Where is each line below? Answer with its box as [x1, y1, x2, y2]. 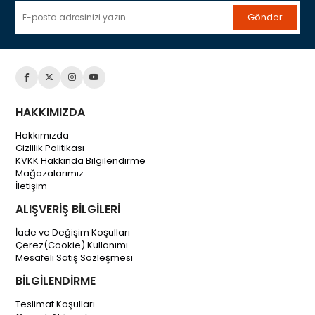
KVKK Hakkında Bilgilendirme [15, 153, 146, 167]
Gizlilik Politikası [15, 141, 85, 155]
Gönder [247, 10, 283, 24]
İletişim [15, 179, 48, 193]
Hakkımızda [15, 128, 70, 142]
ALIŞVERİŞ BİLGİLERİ [15, 200, 121, 217]
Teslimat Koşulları [15, 297, 96, 311]
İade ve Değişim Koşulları [15, 225, 131, 239]
